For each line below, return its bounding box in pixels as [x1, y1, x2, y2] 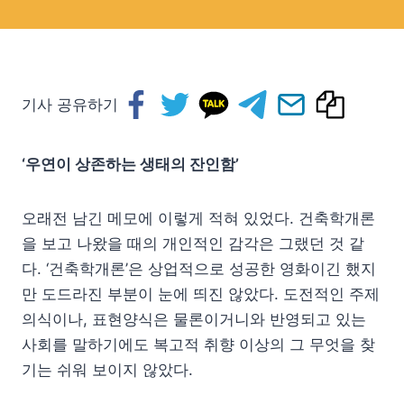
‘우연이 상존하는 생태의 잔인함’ [22, 155, 239, 173]
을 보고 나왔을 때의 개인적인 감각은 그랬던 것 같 [22, 234, 364, 252]
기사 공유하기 [22, 96, 118, 114]
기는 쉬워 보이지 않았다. [22, 361, 193, 379]
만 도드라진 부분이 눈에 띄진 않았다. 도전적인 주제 [22, 285, 380, 303]
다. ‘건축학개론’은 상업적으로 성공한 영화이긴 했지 [22, 260, 376, 278]
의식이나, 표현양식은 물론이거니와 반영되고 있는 [22, 310, 366, 328]
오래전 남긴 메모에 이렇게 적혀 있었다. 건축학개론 [22, 209, 375, 227]
